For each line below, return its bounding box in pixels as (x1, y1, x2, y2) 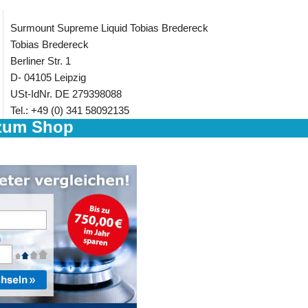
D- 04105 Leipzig (10, 71, 86, 83)
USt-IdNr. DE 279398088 (10, 88, 122, 100)
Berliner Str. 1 (10, 55, 71, 67)
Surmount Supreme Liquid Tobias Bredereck (10, 22, 208, 34)
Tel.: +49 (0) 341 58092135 (10, 104, 129, 116)
